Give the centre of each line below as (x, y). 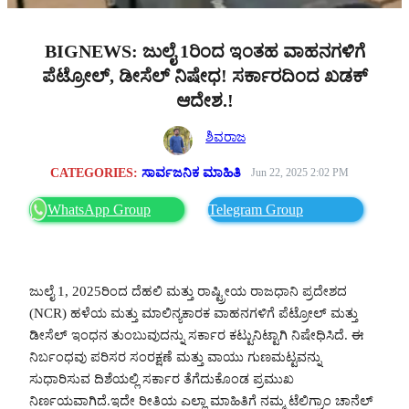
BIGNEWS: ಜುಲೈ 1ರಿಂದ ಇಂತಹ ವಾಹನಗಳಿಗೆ (204, 51)
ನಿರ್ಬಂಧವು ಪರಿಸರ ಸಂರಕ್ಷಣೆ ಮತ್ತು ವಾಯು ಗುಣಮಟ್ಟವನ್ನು (175, 357)
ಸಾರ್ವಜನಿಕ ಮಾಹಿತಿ (192, 172)
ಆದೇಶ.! (204, 100)
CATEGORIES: (96, 172)
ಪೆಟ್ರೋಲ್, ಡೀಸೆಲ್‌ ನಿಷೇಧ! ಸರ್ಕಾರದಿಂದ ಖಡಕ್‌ (204, 75)
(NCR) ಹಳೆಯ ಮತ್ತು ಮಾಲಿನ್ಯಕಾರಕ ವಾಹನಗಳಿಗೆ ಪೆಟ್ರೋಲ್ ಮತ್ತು (194, 313)
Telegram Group (256, 209)
